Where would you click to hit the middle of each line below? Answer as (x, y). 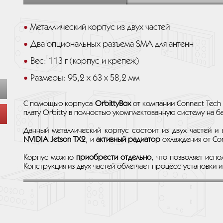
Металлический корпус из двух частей (100, 27)
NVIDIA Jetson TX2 (55, 140)
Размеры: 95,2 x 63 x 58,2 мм (85, 78)
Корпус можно (50, 158)
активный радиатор (128, 140)
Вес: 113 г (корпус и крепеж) (85, 61)
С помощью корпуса (59, 104)
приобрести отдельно (113, 158)
